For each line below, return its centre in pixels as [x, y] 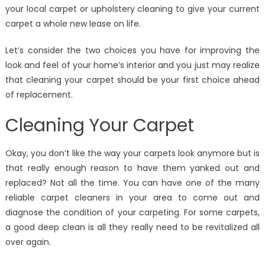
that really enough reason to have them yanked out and [132, 168]
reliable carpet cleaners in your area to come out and [132, 198]
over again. [28, 242]
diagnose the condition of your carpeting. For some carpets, [132, 213]
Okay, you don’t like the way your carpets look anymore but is [132, 153]
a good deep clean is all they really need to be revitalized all [132, 227]
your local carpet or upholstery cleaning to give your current [132, 9]
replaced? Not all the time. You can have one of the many [132, 183]
